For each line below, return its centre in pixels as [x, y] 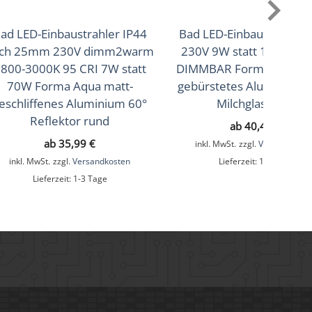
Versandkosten [101, 161]
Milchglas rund [256, 103]
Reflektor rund [70, 120]
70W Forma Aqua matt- [70, 86]
